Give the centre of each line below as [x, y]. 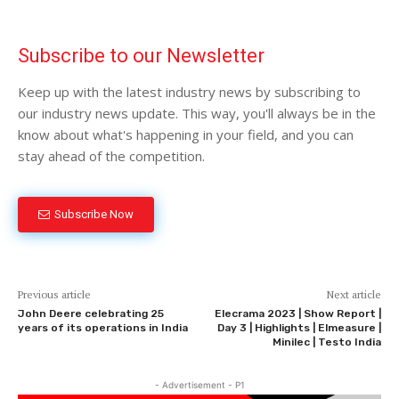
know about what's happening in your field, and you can [186, 134]
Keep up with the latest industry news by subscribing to [189, 91]
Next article [354, 294]
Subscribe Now [94, 215]
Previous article [54, 294]
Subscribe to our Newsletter [141, 55]
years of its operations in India [103, 327]
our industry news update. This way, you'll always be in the [197, 113]
